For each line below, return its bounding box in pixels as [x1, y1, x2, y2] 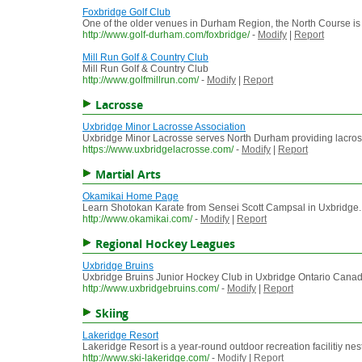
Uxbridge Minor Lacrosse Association [82, 121, 246, 133]
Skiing [95, 305, 129, 322]
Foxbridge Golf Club [82, 6, 170, 19]
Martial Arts [95, 166, 161, 183]
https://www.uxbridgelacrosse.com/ [82, 144, 234, 156]
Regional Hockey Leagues [95, 236, 235, 252]
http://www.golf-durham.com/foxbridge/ [82, 29, 250, 41]
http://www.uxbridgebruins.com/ [82, 283, 219, 295]
